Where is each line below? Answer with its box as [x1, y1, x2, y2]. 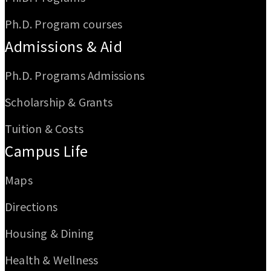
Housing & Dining [5, 224, 94, 241]
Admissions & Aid [5, 35, 122, 56]
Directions [5, 198, 57, 214]
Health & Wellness [5, 251, 99, 267]
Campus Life [5, 140, 88, 161]
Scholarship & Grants [5, 93, 113, 109]
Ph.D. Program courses [5, 15, 123, 31]
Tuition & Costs [5, 120, 83, 136]
